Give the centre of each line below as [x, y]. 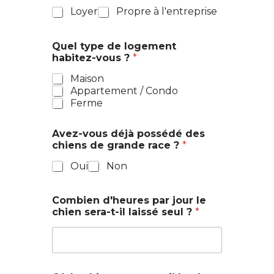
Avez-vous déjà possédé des [128, 133]
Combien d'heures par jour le [129, 200]
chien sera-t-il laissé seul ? [124, 212]
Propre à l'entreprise [167, 12]
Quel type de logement [114, 46]
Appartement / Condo [124, 91]
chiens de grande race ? [117, 145]
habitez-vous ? [92, 57]
